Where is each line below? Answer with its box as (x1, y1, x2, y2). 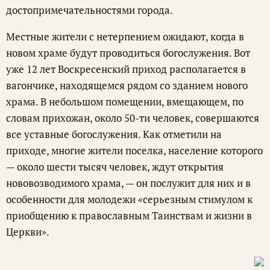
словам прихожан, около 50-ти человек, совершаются (6, 111, 259, 125)
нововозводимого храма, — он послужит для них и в (6, 176, 251, 190)
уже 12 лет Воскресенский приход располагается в (6, 62, 246, 77)
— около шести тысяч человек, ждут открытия (6, 160, 224, 174)
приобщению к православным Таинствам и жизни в (6, 209, 252, 223)
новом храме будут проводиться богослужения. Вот (6, 46, 250, 60)
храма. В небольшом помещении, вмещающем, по (6, 95, 243, 109)
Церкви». (6, 225, 49, 239)
